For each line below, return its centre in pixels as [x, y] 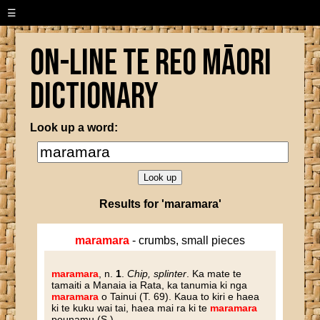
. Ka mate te [214, 274]
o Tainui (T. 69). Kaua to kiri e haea [179, 296]
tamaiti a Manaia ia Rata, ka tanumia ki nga [150, 285]
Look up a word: [74, 127]
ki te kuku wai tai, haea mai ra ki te [131, 308]
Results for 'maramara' [160, 204]
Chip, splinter [157, 274]
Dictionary [95, 97]
